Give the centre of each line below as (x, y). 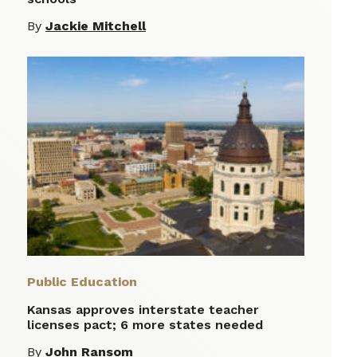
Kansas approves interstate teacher (143, 310)
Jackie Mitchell (96, 26)
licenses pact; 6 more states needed (145, 325)
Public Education (82, 282)
